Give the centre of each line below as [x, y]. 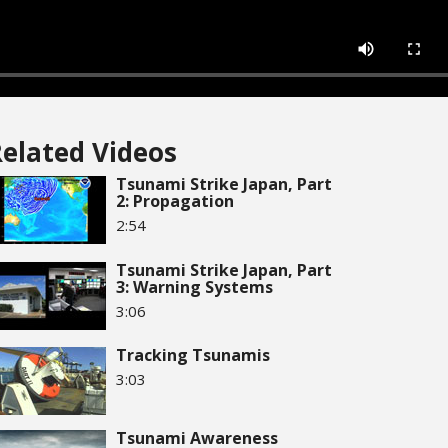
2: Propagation [175, 201]
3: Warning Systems [194, 286]
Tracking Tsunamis [193, 355]
